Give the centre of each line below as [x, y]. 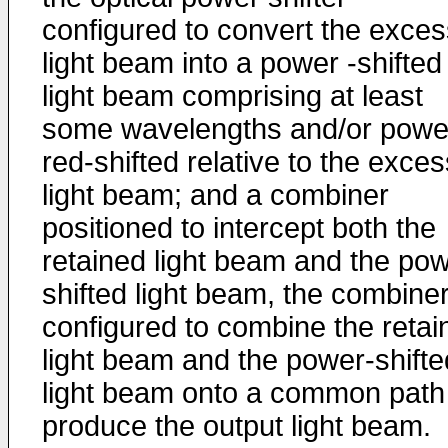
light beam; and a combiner [215, 195]
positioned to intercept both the [239, 228]
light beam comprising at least [232, 96]
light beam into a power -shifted [242, 63]
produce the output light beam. [236, 426]
